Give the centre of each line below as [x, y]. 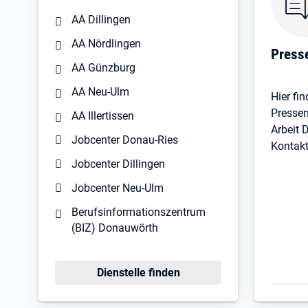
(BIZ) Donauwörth [115, 228]
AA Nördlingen [106, 43]
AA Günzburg [103, 67]
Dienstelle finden [138, 272]
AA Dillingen [101, 19]
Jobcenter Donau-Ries [125, 140]
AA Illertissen [103, 115]
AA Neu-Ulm [100, 91]
